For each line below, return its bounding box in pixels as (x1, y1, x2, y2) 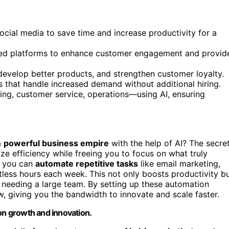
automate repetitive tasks (35, 158, 138, 169)
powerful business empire (4, 138, 109, 149)
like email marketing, (138, 158, 220, 169)
